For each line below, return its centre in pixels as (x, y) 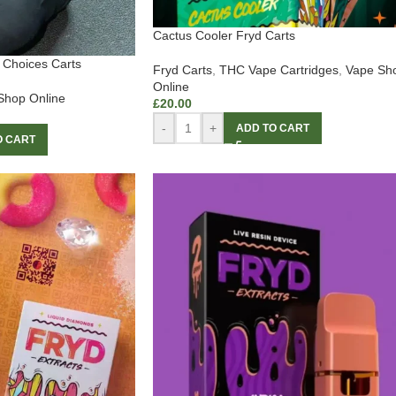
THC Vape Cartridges (279, 70)
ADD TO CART (273, 129)
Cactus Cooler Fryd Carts (224, 36)
